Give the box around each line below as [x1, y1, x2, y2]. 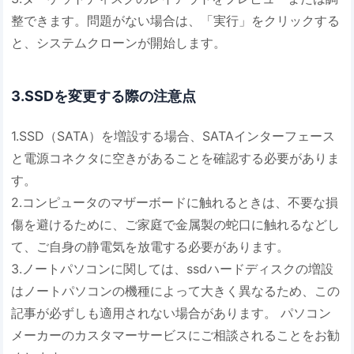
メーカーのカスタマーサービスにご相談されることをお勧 [11, 327, 341, 344]
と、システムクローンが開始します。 [11, 34, 227, 51]
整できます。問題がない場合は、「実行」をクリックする [11, 12, 341, 28]
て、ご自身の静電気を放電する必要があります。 [11, 239, 290, 255]
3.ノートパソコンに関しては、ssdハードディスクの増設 [11, 261, 334, 277]
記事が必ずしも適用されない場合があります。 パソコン [11, 305, 332, 322]
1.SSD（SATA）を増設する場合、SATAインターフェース [11, 128, 336, 145]
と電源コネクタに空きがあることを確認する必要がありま [11, 150, 341, 167]
